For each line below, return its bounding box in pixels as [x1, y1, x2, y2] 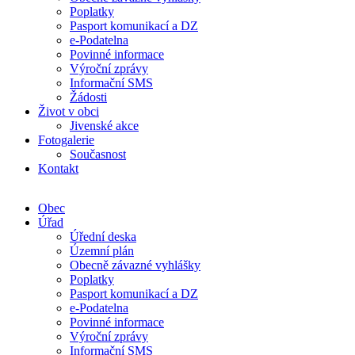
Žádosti [70, 90, 107, 104]
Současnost [70, 147, 126, 161]
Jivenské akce [70, 119, 139, 132]
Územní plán [70, 244, 134, 258]
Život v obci [38, 105, 99, 118]
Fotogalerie [38, 133, 94, 147]
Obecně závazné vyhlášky [70, 258, 200, 272]
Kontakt [38, 162, 78, 175]
